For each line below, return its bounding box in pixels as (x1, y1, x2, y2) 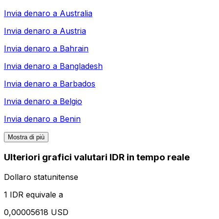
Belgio (60, 96, 82, 107)
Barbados (60, 79, 95, 89)
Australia (60, 8, 92, 19)
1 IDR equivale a (4, 189, 63, 199)
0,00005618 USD (4, 207, 68, 217)
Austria (60, 26, 86, 36)
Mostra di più (8, 133, 44, 141)
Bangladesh (60, 61, 103, 71)
